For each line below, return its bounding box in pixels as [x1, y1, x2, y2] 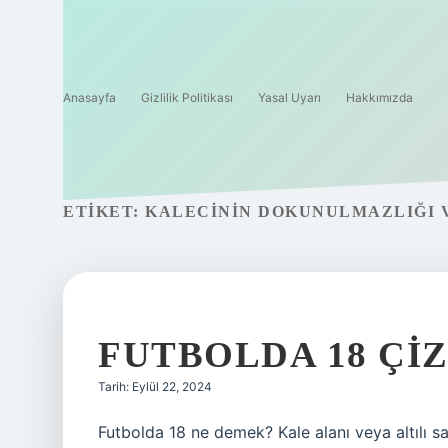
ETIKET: [63, 203, 145, 220]
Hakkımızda [346, 90, 413, 105]
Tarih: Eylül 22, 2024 [98, 379, 212, 394]
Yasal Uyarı [258, 90, 321, 105]
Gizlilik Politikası [141, 90, 233, 105]
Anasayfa [63, 90, 116, 105]
